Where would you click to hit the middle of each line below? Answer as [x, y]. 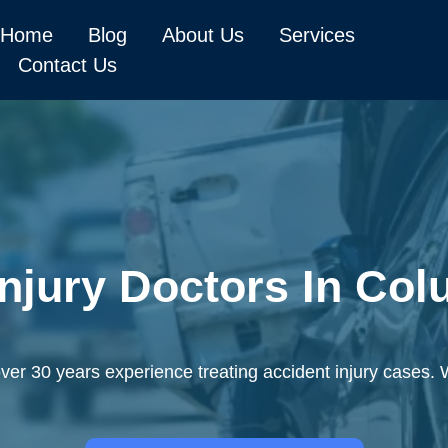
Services [317, 35]
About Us [203, 35]
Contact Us [67, 65]
